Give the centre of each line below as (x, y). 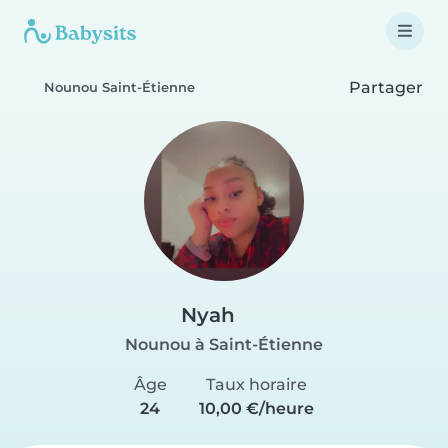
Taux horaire (257, 384)
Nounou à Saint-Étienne (224, 344)
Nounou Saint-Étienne (119, 87)
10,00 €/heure (257, 408)
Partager (384, 87)
